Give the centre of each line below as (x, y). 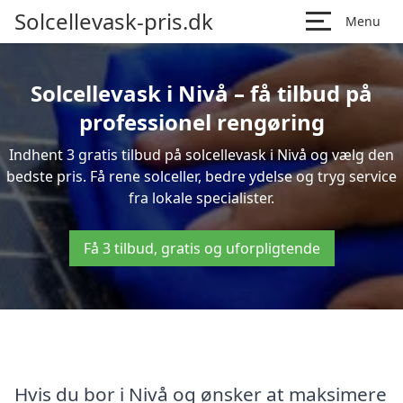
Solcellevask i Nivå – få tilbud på (201, 93)
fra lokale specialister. (201, 198)
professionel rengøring (201, 122)
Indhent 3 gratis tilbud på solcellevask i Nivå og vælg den (201, 155)
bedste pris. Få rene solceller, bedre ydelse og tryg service (201, 176)
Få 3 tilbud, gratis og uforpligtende (201, 248)
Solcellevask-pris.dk (114, 21)
